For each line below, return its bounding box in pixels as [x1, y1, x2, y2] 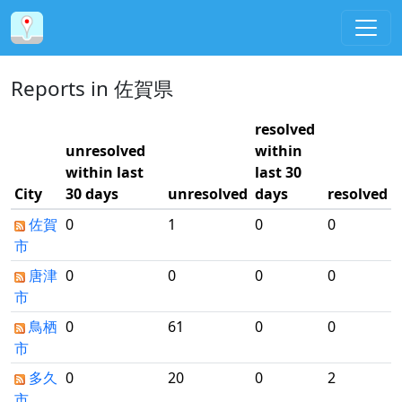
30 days [66, 184, 118, 204]
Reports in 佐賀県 [11, 74, 173, 102]
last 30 [255, 162, 301, 182]
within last [66, 162, 144, 182]
